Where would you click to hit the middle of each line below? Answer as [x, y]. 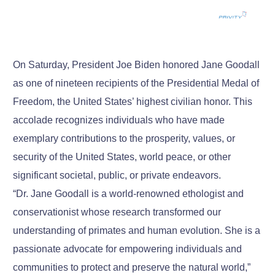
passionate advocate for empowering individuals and [128, 249]
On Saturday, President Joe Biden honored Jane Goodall [137, 65]
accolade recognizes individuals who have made [119, 120]
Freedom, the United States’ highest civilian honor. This [133, 102]
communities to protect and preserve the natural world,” [132, 268]
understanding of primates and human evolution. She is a [137, 231]
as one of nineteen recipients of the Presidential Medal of [136, 83]
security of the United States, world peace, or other [122, 157]
